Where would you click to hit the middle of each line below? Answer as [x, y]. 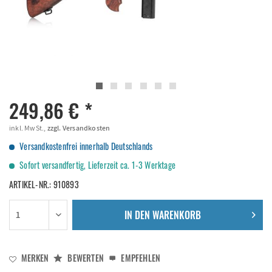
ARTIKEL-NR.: [31, 184]
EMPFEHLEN [140, 258]
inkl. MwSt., [28, 128]
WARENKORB [177, 215]
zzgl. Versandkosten [78, 128]
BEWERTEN [85, 258]
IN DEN [138, 215]
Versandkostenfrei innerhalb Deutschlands [85, 146]
